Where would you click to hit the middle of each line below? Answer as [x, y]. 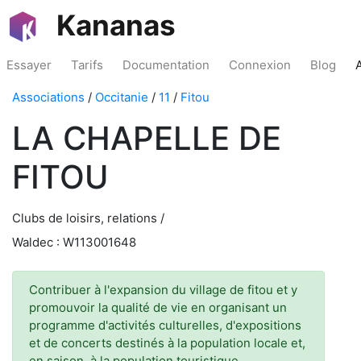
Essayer [29, 65]
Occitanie [122, 97]
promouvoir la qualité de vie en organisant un [158, 307]
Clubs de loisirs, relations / [88, 218]
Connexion [260, 65]
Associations [48, 97]
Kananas [116, 25]
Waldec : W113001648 [74, 242]
